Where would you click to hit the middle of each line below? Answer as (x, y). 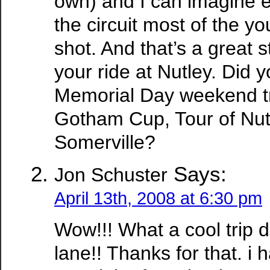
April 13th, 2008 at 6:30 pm (158, 199)
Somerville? (105, 143)
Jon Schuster (111, 175)
